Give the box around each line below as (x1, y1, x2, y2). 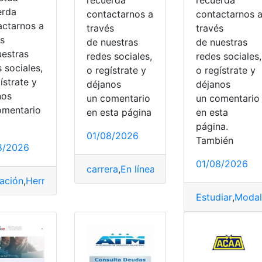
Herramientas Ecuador (26, 174, 125, 187)
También (195, 134, 233, 146)
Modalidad (157, 163, 204, 175)
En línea (120, 163, 155, 175)
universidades (180, 174, 241, 187)
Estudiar (195, 191, 232, 203)
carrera (86, 163, 118, 175)
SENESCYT (127, 174, 178, 187)
